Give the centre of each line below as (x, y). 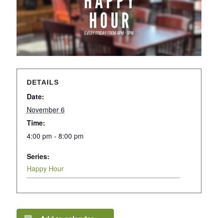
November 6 (45, 110)
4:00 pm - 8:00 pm (55, 136)
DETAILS (43, 82)
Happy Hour (45, 169)
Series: (38, 156)
